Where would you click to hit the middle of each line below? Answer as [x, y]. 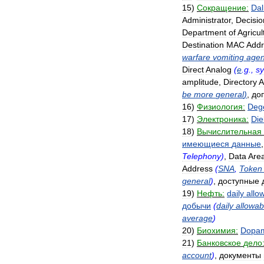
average [197, 218]
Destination [203, 45]
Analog [219, 70]
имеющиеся [206, 144]
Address [197, 169]
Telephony [202, 156]
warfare [196, 57]
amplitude [200, 82]
